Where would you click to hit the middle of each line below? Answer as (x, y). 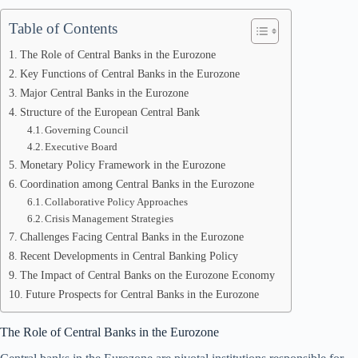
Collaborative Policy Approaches (117, 202)
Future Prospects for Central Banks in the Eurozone (142, 294)
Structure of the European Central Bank (109, 112)
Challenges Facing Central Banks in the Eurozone (131, 237)
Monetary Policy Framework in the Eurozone (122, 165)
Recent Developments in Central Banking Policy (129, 256)
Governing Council (87, 130)
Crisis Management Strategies (109, 219)
